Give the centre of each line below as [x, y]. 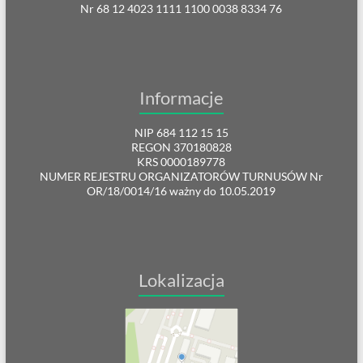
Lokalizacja [181, 280]
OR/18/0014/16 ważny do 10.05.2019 [181, 191]
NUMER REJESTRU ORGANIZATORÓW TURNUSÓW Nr [181, 176]
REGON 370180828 [181, 147]
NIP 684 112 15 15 [181, 132]
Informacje [181, 98]
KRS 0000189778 [181, 162]
